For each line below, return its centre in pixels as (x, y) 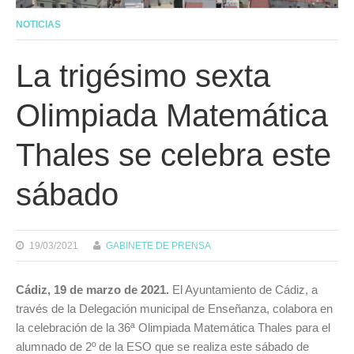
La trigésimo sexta (143, 75)
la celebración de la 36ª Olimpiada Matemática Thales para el (173, 328)
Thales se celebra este (173, 154)
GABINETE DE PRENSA (159, 245)
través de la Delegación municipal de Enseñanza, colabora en (174, 309)
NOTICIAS (38, 24)
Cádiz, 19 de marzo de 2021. (94, 290)
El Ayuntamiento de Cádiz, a (245, 290)
